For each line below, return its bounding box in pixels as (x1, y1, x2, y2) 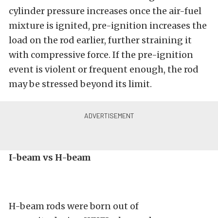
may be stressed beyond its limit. (9, 78, 152, 90)
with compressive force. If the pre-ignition (9, 49, 193, 60)
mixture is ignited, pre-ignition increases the (9, 20, 207, 31)
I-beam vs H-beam (9, 152, 91, 163)
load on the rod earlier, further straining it (9, 35, 192, 46)
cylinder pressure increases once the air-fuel (9, 5, 201, 17)
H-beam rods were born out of (9, 200, 139, 212)
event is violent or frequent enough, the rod (9, 64, 199, 75)
